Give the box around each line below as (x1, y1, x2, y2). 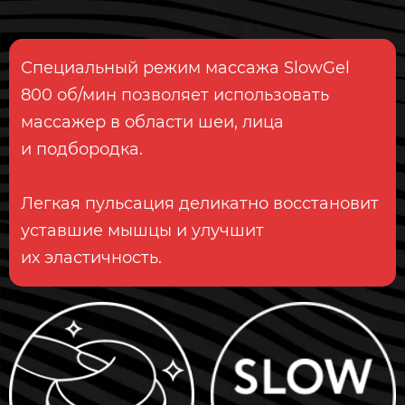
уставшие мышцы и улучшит (20, 221, 264, 240)
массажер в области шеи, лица (20, 112, 284, 132)
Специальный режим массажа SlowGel (20, 58, 350, 78)
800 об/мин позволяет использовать (20, 85, 329, 105)
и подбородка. (20, 139, 143, 159)
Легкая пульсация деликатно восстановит (20, 193, 379, 213)
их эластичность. (20, 248, 162, 268)
